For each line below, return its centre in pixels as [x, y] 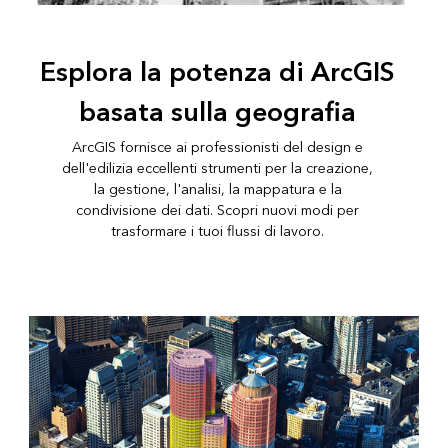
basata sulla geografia [218, 113]
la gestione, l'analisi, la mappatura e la [217, 190]
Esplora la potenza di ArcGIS [218, 73]
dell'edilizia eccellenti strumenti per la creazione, [218, 169]
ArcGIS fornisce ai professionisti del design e [218, 148]
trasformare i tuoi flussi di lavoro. [218, 232]
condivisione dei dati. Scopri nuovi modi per [218, 211]
